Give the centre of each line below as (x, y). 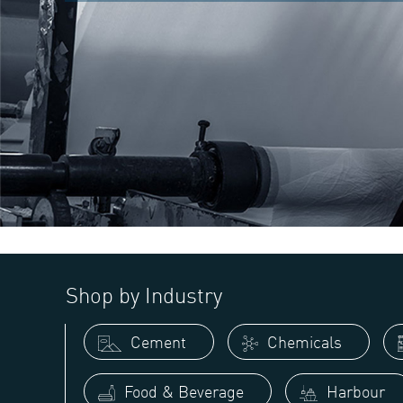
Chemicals (302, 342)
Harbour (354, 391)
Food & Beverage (182, 391)
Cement (156, 342)
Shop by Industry (141, 296)
